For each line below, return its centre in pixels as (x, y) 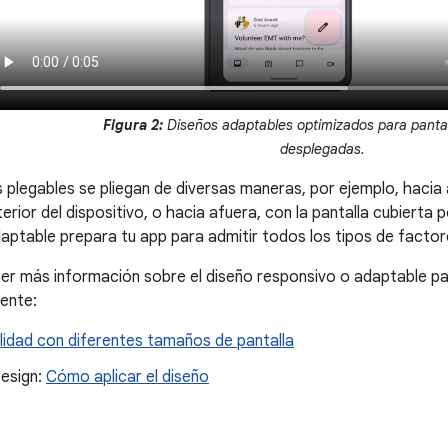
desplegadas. (322, 148)
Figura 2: (133, 124)
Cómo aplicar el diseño (127, 376)
